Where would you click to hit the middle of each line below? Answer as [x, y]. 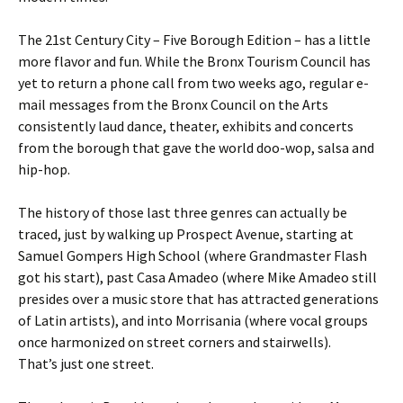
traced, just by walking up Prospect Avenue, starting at [186, 234]
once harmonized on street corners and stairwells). [175, 342]
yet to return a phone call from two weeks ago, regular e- [193, 83]
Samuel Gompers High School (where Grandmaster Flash [193, 255]
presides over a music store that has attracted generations [198, 299]
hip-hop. [44, 169]
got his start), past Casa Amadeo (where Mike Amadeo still [197, 277]
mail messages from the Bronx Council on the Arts [173, 104]
